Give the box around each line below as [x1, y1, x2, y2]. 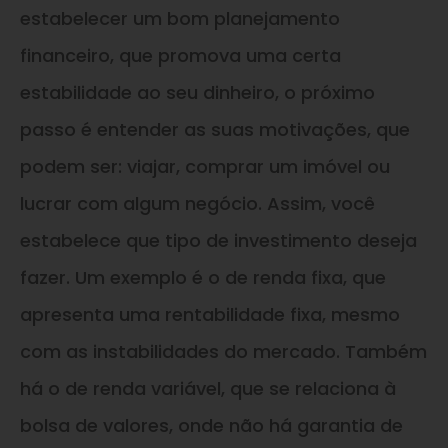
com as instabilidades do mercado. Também [20, 338, 427, 364]
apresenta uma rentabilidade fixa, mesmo [20, 301, 400, 327]
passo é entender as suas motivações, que [20, 116, 410, 142]
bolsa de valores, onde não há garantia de [20, 412, 403, 438]
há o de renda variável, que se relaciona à [20, 375, 396, 401]
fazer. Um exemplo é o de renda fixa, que [20, 264, 386, 290]
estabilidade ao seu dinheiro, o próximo [20, 79, 375, 105]
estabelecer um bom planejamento [20, 5, 340, 31]
